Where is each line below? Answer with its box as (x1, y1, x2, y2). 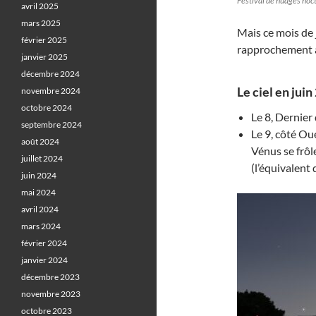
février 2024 (21, 238, 67, 248)
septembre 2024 (21, 119, 82, 130)
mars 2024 (21, 221, 61, 231)
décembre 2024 (21, 68, 80, 79)
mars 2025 (21, 18, 61, 28)
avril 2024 (21, 204, 59, 214)
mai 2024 (21, 187, 56, 197)
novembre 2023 (21, 288, 80, 299)
